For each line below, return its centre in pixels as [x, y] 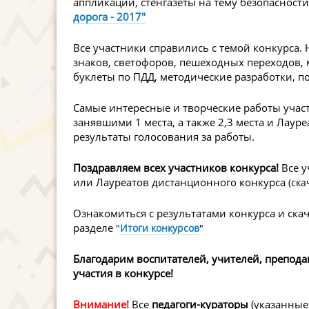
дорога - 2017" [109, 17]
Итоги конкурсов [160, 228]
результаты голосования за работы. [164, 137]
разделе [94, 228]
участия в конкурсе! [123, 273]
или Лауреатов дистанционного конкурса [181, 182]
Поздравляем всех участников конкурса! [176, 168]
